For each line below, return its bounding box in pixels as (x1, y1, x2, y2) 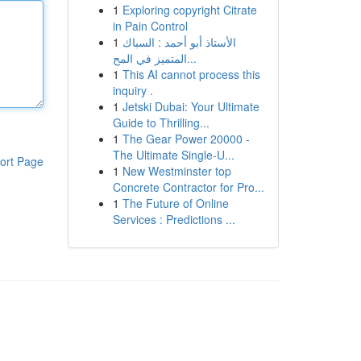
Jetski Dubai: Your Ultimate (122, 98, 259, 114)
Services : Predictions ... (112, 211, 235, 227)
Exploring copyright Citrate (122, 2, 257, 18)
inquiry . (112, 82, 153, 98)
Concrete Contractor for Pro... (112, 179, 264, 195)
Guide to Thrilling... (112, 114, 210, 131)
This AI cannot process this (122, 66, 260, 82)
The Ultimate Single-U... (112, 147, 234, 163)
